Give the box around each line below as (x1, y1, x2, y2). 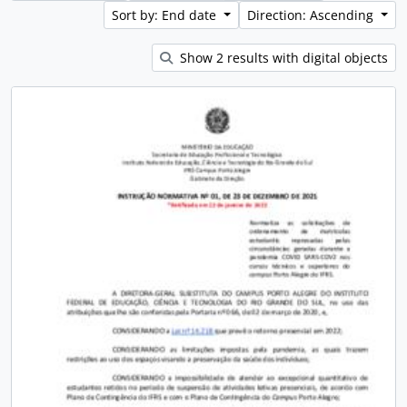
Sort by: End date (112, 6, 221, 24)
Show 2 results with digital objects (176, 49, 388, 66)
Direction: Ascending (247, 6, 378, 24)
